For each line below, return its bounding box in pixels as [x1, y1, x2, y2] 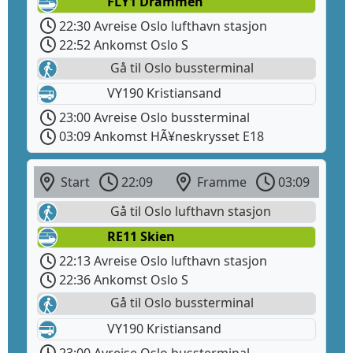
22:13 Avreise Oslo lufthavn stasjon [56, 252, 267, 270]
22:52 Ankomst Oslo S [56, 35, 188, 54]
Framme [191, 173, 250, 191]
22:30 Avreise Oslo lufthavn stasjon [56, 17, 267, 35]
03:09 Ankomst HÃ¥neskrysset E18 [56, 128, 264, 146]
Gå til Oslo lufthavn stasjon [107, 203, 271, 221]
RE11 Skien [107, 228, 175, 246]
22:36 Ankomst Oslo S [56, 271, 188, 289]
